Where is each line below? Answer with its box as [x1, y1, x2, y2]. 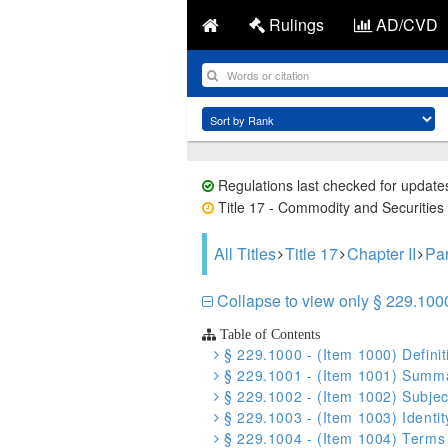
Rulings [265, 13, 324, 36]
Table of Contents [216, 327, 320, 341]
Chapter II [347, 242, 416, 265]
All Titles [214, 242, 276, 265]
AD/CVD [372, 13, 438, 36]
